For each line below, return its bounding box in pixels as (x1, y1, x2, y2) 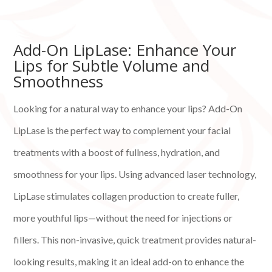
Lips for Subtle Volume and (13, 55, 210, 77)
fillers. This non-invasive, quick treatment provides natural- (13, 234, 257, 246)
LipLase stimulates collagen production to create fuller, (13, 190, 240, 202)
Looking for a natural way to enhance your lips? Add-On (13, 103, 243, 115)
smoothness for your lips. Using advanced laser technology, (13, 168, 257, 180)
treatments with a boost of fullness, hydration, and (13, 146, 220, 158)
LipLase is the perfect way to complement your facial (13, 124, 231, 137)
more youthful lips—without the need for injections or (13, 212, 233, 224)
